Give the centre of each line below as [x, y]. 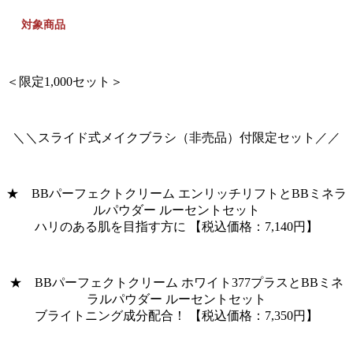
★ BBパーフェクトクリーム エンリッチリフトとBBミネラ [176, 193]
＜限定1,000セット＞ [65, 81]
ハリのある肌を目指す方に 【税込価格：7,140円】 [176, 226]
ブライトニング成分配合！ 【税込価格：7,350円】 [176, 315]
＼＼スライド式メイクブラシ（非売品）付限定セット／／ [176, 137]
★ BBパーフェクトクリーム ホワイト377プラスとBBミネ [176, 282]
